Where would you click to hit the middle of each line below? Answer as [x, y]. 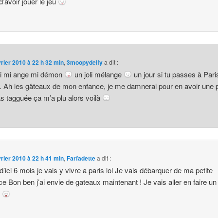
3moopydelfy [85, 62]
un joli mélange [98, 74]
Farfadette [81, 158]
